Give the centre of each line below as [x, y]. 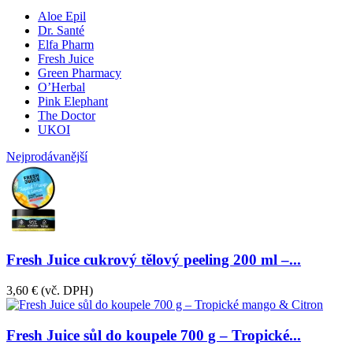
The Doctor [67, 116]
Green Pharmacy [80, 73]
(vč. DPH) [67, 290]
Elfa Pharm [66, 45]
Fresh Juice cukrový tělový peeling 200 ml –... [154, 260]
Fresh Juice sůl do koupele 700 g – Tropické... [154, 335]
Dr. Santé [61, 31]
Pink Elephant [73, 102]
